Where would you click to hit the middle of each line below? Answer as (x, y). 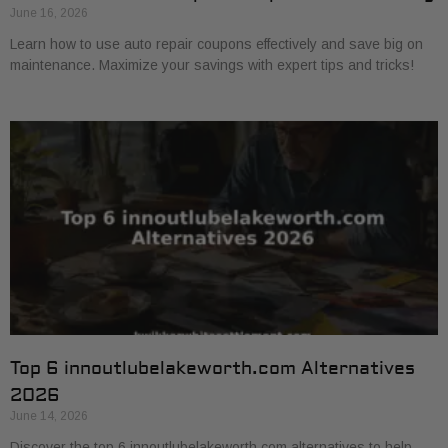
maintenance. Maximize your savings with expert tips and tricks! (212, 65)
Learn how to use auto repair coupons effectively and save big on (216, 44)
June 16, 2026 (49, 13)
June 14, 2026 (49, 416)
